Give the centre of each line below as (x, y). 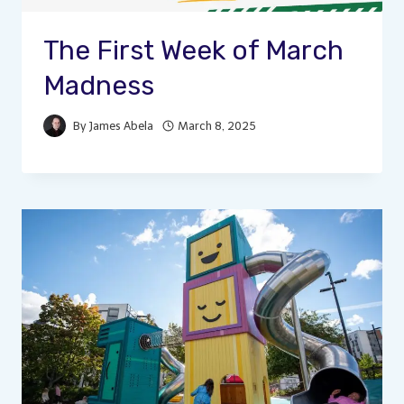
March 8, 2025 (217, 125)
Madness (99, 85)
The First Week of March (193, 50)
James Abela (122, 125)
